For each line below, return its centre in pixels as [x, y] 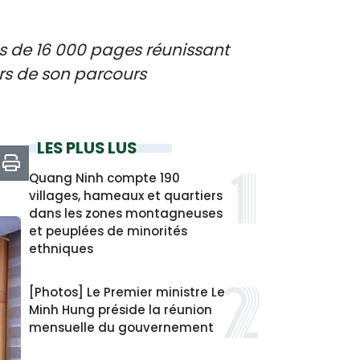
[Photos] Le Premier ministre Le [127, 292]
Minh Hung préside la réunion [121, 310]
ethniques [61, 249]
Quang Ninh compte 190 [104, 178]
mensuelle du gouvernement [121, 327]
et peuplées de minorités [108, 231]
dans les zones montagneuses [126, 213]
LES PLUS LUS [87, 148]
